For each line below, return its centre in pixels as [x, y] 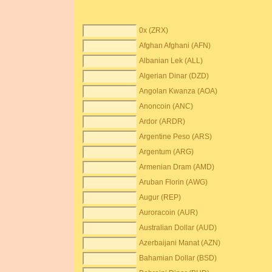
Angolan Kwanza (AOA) [178, 91]
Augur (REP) [160, 197]
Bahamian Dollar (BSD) [178, 258]
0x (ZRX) [154, 30]
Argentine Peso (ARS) [176, 137]
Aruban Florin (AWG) [174, 182]
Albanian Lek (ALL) [171, 61]
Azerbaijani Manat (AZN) [180, 243]
